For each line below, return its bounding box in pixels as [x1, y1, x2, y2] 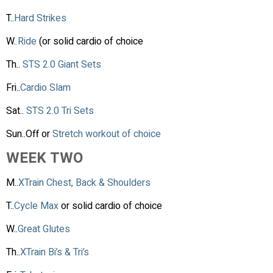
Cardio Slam [20, 80, 71, 95]
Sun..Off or [6, 126, 52, 141]
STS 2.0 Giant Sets [23, 57, 104, 72]
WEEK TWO [6, 147, 83, 169]
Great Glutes [18, 221, 73, 236]
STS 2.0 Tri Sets [26, 103, 94, 118]
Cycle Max [14, 198, 58, 213]
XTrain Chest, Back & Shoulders [18, 175, 153, 190]
